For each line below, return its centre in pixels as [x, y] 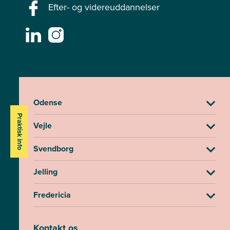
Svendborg [54, 149]
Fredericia [52, 195]
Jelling [46, 172]
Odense [48, 103]
